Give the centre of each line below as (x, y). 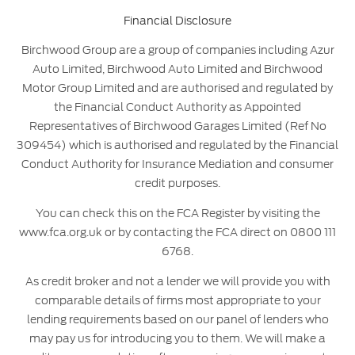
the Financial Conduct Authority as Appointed (177, 107)
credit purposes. (177, 183)
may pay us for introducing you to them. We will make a (177, 338)
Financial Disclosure (177, 20)
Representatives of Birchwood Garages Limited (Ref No (177, 126)
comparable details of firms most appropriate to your (177, 300)
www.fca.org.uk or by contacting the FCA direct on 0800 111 (177, 232)
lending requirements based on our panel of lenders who (177, 319)
